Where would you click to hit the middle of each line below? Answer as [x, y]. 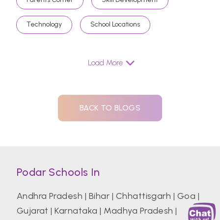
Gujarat [32, 211]
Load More [105, 63]
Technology [44, 24]
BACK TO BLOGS [110, 108]
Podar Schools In [58, 172]
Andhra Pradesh [50, 196]
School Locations [115, 24]
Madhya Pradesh [138, 211]
